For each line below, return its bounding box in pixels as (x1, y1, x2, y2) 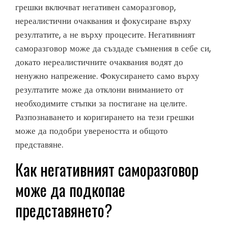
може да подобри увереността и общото (15, 124, 168, 137)
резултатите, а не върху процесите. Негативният (15, 28, 195, 41)
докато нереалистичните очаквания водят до (15, 55, 183, 68)
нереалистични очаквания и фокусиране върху (15, 14, 191, 27)
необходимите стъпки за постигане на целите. (15, 97, 187, 109)
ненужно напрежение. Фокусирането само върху (15, 69, 199, 82)
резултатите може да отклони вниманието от (15, 83, 183, 96)
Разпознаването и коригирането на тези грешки (15, 110, 194, 123)
